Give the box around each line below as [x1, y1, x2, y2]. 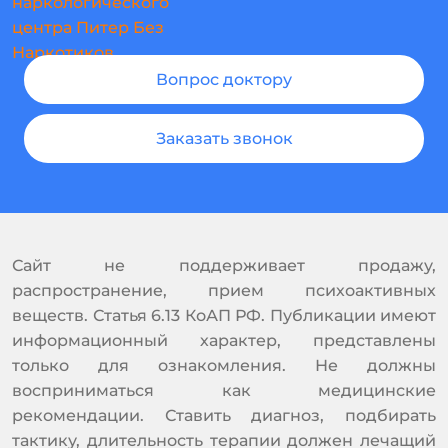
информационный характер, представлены [12, 330, 436, 350]
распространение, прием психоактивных [12, 280, 436, 300]
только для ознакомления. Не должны [12, 355, 436, 375]
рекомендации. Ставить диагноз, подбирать [12, 405, 436, 425]
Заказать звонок [155, 128, 293, 148]
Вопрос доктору [156, 69, 292, 89]
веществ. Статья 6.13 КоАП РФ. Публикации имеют [12, 305, 436, 325]
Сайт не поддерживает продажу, [12, 255, 436, 275]
